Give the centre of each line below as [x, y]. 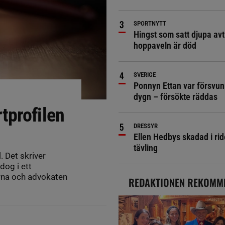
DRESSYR [145, 126]
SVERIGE [144, 75]
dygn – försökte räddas [175, 97]
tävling [145, 148]
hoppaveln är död [165, 45]
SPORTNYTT [150, 23]
